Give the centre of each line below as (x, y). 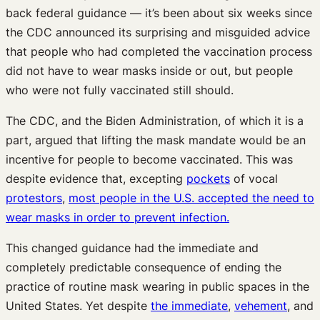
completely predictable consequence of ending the (144, 267)
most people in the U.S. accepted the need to (191, 197)
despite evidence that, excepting (96, 178)
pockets (208, 178)
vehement (261, 305)
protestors (34, 197)
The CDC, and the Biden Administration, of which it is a (155, 120)
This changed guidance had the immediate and (132, 247)
